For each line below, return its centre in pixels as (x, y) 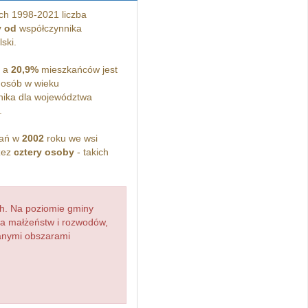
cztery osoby (44, 152)
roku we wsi (70, 139)
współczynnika (49, 29)
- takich (91, 152)
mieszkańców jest (78, 70)
